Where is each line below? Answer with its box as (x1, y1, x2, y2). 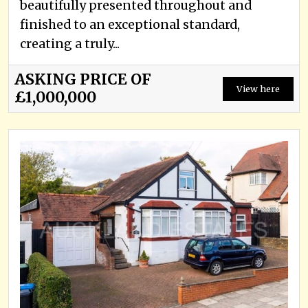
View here (236, 82, 280, 94)
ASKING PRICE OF (14, 70, 151, 89)
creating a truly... (20, 36, 120, 52)
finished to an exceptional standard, (20, 17, 240, 33)
